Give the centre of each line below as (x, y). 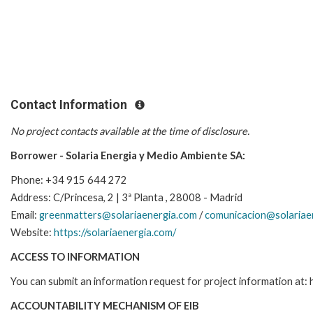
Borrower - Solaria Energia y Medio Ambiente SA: (128, 155)
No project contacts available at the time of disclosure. (130, 131)
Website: (32, 232)
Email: (25, 214)
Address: (32, 197)
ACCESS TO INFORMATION (75, 256)
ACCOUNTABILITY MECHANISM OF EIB (105, 305)
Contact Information (70, 105)
